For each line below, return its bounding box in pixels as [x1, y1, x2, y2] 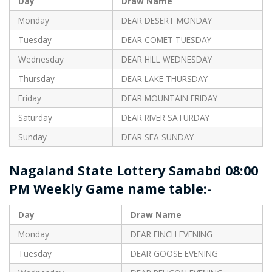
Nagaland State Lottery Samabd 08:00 [9, 161, 258, 180]
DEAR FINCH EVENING [130, 228, 212, 240]
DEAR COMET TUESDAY [121, 34, 211, 46]
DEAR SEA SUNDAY [121, 131, 194, 143]
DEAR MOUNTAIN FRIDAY [121, 92, 217, 104]
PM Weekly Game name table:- [9, 180, 212, 198]
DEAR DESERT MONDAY [121, 15, 212, 27]
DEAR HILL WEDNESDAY [121, 53, 212, 66]
